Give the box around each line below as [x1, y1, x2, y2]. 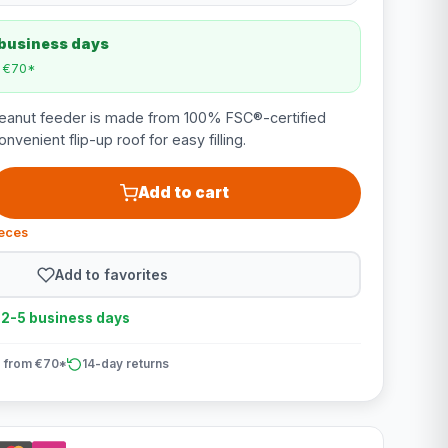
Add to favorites [55, 265, 169, 283]
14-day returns [81, 356, 169, 371]
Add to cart [138, 183, 230, 202]
